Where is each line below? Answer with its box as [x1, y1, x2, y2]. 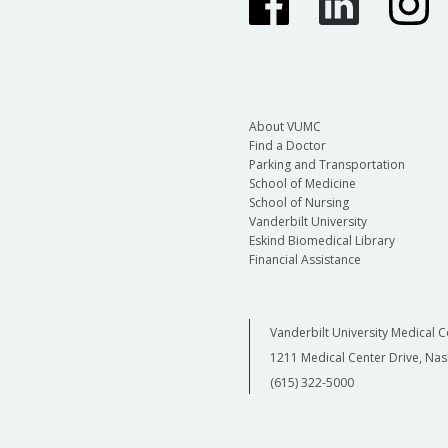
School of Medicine [248, 174, 356, 192]
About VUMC [248, 117, 321, 135]
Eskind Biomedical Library [248, 231, 395, 249]
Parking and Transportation [248, 155, 405, 173]
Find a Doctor [248, 136, 326, 154]
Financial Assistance [248, 250, 361, 268]
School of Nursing [248, 193, 349, 211]
